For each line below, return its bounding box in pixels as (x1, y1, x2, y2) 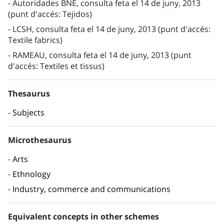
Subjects (12, 107, 44, 118)
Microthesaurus (8, 134, 71, 146)
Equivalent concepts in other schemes (8, 211, 159, 222)
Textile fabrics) (8, 34, 62, 46)
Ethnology (12, 168, 50, 180)
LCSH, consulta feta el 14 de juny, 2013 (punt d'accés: (12, 23, 210, 35)
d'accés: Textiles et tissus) (8, 60, 104, 72)
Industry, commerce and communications (12, 183, 170, 195)
